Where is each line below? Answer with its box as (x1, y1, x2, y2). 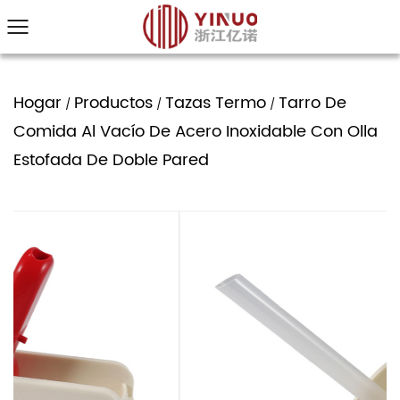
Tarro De (279, 90, 346, 116)
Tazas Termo (165, 90, 266, 116)
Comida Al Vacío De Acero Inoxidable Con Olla (13, 119, 378, 145)
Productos (74, 90, 153, 116)
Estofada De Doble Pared (13, 147, 209, 173)
